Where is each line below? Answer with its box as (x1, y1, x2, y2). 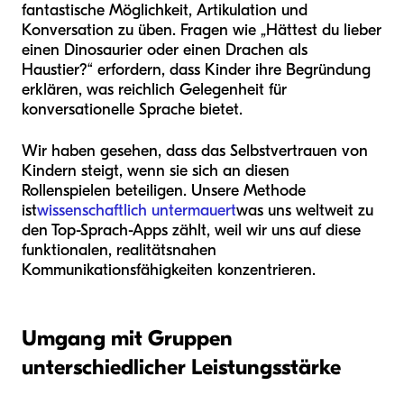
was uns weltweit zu (236, 201, 373, 221)
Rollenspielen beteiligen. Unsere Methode (22, 181, 306, 201)
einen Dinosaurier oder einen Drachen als (22, 41, 308, 60)
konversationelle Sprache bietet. (22, 100, 243, 120)
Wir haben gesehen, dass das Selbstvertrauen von (22, 142, 368, 161)
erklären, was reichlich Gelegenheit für (22, 80, 287, 100)
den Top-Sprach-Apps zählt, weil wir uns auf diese (22, 221, 361, 241)
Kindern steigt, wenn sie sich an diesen (22, 161, 289, 181)
